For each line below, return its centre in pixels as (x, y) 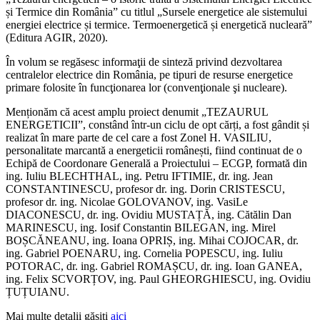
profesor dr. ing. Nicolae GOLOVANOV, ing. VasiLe (127, 201)
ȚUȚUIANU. (37, 291)
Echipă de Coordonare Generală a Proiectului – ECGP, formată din (156, 163)
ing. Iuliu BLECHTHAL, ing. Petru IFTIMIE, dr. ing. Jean (139, 176)
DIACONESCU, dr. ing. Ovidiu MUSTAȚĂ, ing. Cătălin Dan (149, 214)
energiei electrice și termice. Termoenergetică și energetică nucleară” (159, 24)
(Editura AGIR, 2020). (57, 37)
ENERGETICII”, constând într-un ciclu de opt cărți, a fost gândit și (157, 124)
